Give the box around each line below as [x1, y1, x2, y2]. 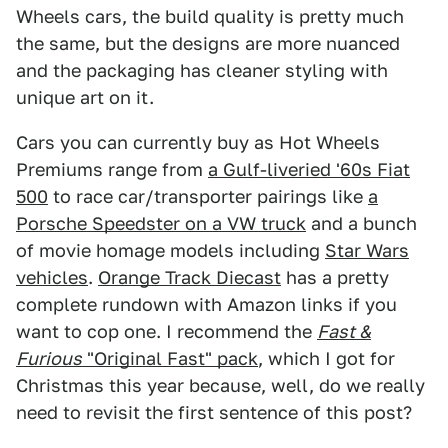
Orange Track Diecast [98, 267, 281, 289]
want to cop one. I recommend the [16, 321, 317, 343]
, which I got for [258, 348, 395, 370]
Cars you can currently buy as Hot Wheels [16, 132, 380, 154]
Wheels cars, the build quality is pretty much [16, 6, 404, 28]
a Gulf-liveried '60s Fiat [208, 159, 410, 181]
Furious [16, 348, 82, 370]
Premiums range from [16, 159, 208, 181]
